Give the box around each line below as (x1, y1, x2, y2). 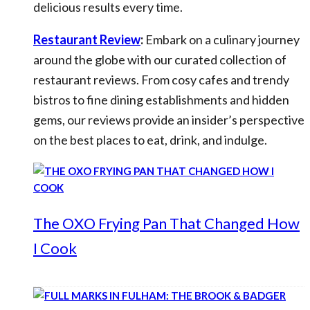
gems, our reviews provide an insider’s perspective (33, 112, 304, 127)
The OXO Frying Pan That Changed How (33, 214, 300, 232)
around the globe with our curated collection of (33, 52, 286, 67)
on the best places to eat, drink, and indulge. (33, 132, 267, 147)
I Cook (33, 239, 77, 257)
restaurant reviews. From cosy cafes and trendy (33, 72, 289, 87)
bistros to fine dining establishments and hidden (33, 92, 289, 107)
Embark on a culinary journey (143, 32, 300, 47)
